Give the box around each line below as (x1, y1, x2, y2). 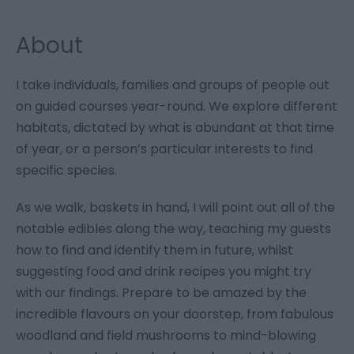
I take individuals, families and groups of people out (16, 76, 330, 95)
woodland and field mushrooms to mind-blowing (16, 326, 316, 345)
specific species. (16, 161, 123, 180)
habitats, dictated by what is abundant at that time (16, 119, 334, 137)
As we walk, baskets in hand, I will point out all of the (16, 198, 335, 217)
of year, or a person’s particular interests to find (16, 140, 313, 159)
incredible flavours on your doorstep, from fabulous (16, 305, 333, 324)
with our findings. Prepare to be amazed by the (16, 284, 307, 303)
